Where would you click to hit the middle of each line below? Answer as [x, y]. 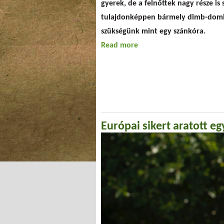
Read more [119, 45]
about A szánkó [164, 45]
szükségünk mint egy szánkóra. [153, 31]
